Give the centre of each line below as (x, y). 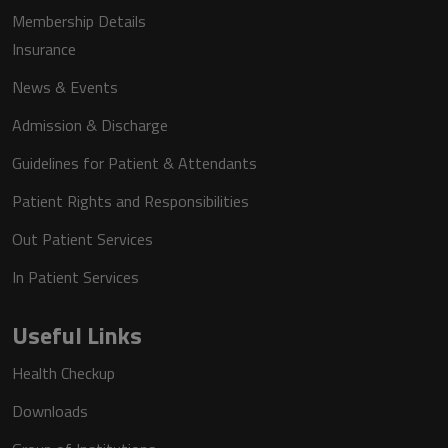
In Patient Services (75, 276)
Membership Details (79, 20)
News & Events (65, 86)
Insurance (44, 48)
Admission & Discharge (90, 124)
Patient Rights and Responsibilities (130, 200)
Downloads (50, 410)
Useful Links (77, 334)
